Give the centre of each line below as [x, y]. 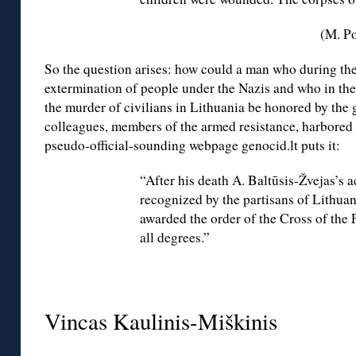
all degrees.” [175, 238]
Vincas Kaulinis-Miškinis [161, 321]
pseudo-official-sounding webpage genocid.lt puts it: [192, 145]
